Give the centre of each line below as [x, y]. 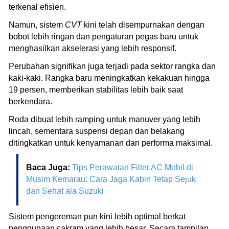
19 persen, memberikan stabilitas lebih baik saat [96, 89]
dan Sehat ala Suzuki [65, 191]
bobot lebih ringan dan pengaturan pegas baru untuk [104, 36]
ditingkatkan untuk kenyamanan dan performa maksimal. [111, 143]
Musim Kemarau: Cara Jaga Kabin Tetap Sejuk [111, 179]
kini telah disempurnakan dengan [143, 25]
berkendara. [30, 101]
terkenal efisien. [37, 7]
